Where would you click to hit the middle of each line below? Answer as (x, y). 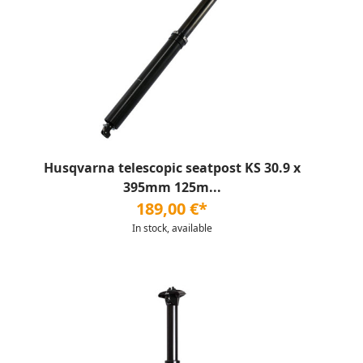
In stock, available (172, 228)
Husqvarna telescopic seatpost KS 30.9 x (172, 168)
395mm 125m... (172, 187)
